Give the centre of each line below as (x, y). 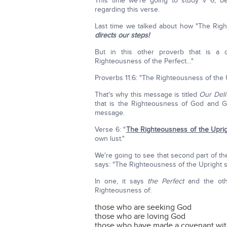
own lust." (110, 139)
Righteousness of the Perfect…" (144, 61)
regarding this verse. (127, 9)
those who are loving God (140, 216)
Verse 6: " (110, 129)
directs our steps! (122, 35)
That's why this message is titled (147, 94)
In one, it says (121, 181)
